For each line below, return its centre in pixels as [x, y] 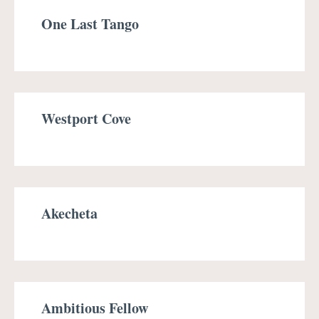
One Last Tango [90, 24]
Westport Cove [86, 119]
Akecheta [69, 213]
